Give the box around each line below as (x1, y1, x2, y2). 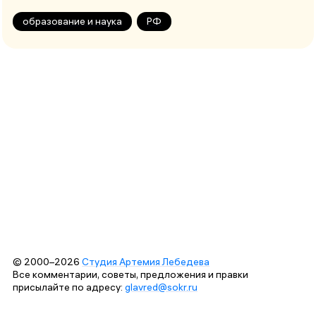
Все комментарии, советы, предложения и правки (13, 268, 248, 281)
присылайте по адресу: (13, 281, 125, 293)
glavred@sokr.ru (125, 281, 197, 293)
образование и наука (23, 15, 122, 28)
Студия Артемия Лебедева (82, 255, 209, 268)
